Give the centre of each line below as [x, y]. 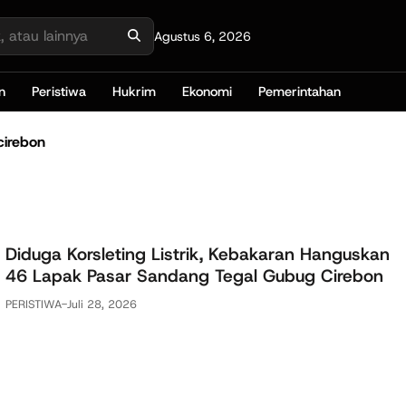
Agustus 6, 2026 [203, 36]
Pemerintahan [300, 92]
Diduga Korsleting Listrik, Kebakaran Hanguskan [198, 255]
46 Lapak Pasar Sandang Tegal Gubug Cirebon [194, 276]
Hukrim [135, 92]
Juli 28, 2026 [102, 304]
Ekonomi [208, 92]
